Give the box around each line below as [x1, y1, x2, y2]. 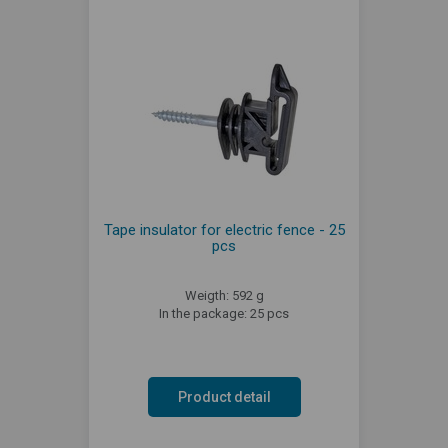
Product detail [177, 389, 271, 405]
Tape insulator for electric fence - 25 [103, 221, 345, 239]
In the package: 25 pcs [159, 306, 289, 321]
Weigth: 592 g [184, 288, 264, 303]
